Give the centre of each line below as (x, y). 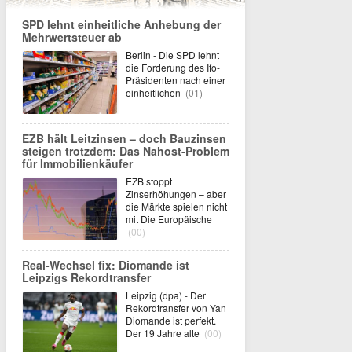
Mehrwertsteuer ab (72, 37)
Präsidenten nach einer (176, 80)
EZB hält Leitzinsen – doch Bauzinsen (124, 138)
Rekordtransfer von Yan (176, 308)
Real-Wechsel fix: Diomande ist (106, 265)
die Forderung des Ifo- (173, 67)
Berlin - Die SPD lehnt (172, 55)
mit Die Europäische (169, 219)
